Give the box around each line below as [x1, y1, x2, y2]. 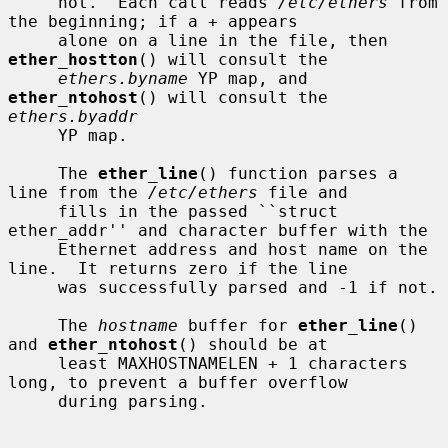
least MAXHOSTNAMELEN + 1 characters [8, 353, 58, 373]
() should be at [178, 334, 328, 354]
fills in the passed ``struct [8, 201, 58, 221]
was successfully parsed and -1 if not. [8, 277, 58, 297]
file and [258, 182, 348, 202]
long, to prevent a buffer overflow [8, 372, 348, 392]
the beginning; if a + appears [8, 11, 298, 31]
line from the [8, 182, 148, 202]
